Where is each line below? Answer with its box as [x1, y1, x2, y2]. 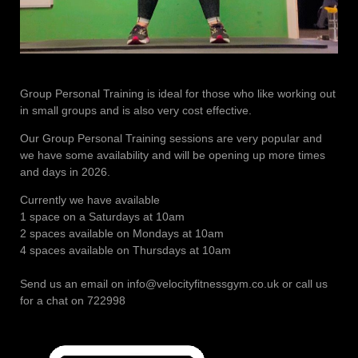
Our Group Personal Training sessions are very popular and [20, 131, 322, 145]
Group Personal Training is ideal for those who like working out [20, 86, 336, 100]
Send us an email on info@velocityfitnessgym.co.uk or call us [20, 276, 328, 290]
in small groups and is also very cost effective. [20, 103, 252, 117]
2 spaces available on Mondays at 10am [20, 226, 224, 240]
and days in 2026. [20, 165, 110, 178]
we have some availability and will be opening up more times [20, 148, 325, 161]
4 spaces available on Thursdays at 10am [20, 243, 231, 257]
